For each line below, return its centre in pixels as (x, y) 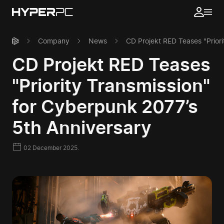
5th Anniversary (82, 127)
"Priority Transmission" (111, 85)
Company (54, 41)
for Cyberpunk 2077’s (105, 106)
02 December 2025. (50, 148)
